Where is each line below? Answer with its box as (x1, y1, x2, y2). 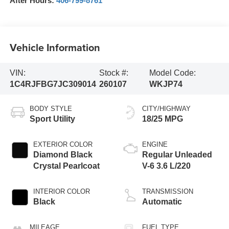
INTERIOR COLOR (33, 187, 90, 195)
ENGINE (142, 140, 168, 148)
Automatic (142, 197, 182, 206)
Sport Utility (29, 114, 75, 123)
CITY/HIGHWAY (142, 104, 191, 112)
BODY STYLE (29, 104, 72, 112)
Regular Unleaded (142, 150, 212, 159)
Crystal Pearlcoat (33, 161, 100, 170)
